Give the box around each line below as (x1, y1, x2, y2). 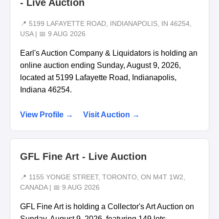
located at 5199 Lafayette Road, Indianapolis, (20, 73, 176, 82)
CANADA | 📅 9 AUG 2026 (20, 184, 100, 192)
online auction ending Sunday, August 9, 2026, (20, 61, 181, 69)
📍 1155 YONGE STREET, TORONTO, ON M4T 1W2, (20, 174, 185, 181)
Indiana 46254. (20, 85, 72, 94)
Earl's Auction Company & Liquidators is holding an (20, 48, 197, 57)
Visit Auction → (83, 110, 140, 119)
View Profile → (20, 110, 73, 119)
